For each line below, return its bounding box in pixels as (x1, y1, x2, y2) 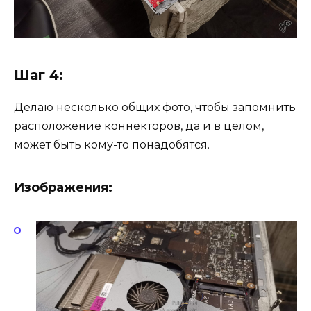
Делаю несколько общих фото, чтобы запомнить (14, 101, 296, 115)
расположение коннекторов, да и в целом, (14, 119, 264, 133)
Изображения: (14, 180, 112, 196)
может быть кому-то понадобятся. (14, 138, 210, 152)
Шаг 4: (14, 67, 63, 84)
